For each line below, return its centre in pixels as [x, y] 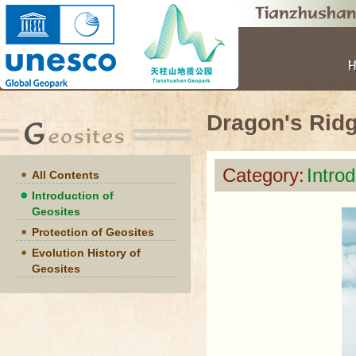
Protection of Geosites [93, 232]
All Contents [66, 175]
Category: [263, 175]
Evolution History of [86, 253]
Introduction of [73, 195]
